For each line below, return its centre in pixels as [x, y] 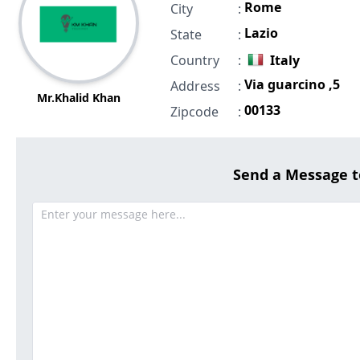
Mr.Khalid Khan [78, 98]
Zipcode [194, 112]
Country [194, 61]
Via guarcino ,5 [292, 85]
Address [195, 86]
